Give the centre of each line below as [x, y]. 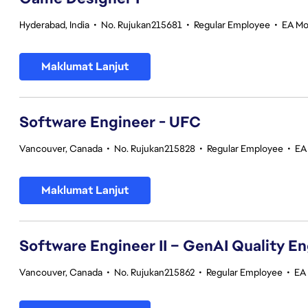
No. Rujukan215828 [155, 148]
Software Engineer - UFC [110, 122]
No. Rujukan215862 [154, 272]
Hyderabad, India [54, 25]
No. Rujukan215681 [142, 25]
